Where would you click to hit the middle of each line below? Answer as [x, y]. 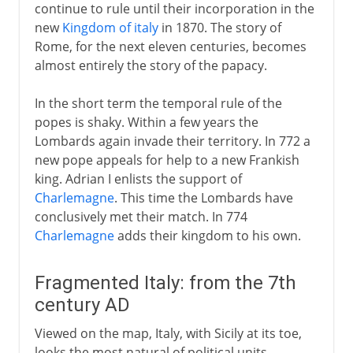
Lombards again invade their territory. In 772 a [172, 141]
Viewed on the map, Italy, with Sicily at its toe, [168, 333]
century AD [82, 305]
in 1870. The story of [219, 27]
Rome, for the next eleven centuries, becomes [170, 46]
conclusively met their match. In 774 [141, 216]
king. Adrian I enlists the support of [138, 178]
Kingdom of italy [110, 27]
